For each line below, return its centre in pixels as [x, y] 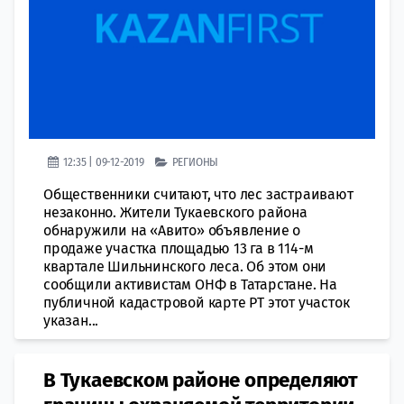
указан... [71, 320]
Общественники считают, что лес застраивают [198, 194]
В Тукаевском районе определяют [201, 380]
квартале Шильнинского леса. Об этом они [185, 266]
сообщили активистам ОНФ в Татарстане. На [190, 284]
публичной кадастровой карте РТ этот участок [197, 302]
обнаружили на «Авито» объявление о [172, 230]
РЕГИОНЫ [195, 161]
